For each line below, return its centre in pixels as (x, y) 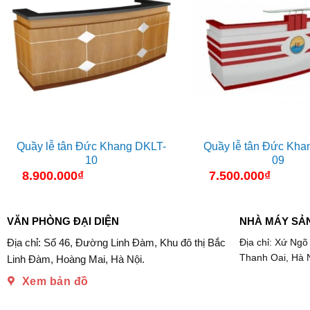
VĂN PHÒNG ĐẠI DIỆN (63, 221)
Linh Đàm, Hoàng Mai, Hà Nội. (75, 259)
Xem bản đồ (55, 282)
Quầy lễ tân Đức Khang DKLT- (91, 147)
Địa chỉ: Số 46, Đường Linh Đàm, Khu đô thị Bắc (116, 243)
